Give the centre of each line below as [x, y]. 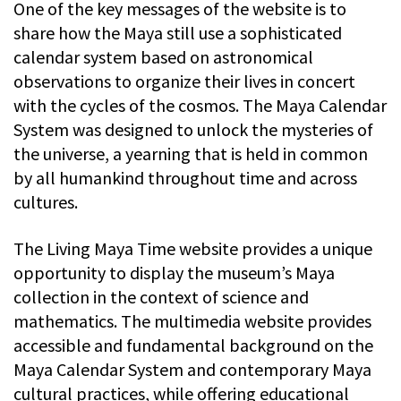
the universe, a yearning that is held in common [191, 153]
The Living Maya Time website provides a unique [193, 248]
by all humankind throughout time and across [185, 177]
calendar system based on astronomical [163, 56]
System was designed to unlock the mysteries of [193, 129]
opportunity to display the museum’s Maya [174, 272]
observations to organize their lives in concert [184, 81]
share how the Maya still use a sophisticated [178, 32]
